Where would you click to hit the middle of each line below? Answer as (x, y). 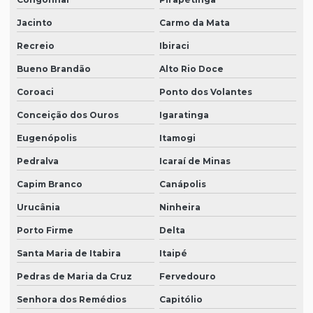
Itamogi (177, 138)
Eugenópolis (47, 138)
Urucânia (38, 208)
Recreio (36, 46)
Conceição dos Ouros (68, 115)
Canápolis (182, 184)
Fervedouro (187, 277)
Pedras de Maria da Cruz (74, 277)
